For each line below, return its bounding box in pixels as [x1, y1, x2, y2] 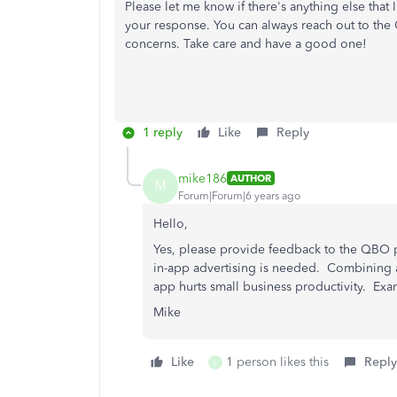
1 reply [143, 125, 183, 140]
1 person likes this [226, 354, 329, 370]
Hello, [153, 216, 188, 231]
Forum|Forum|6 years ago [178, 189, 300, 202]
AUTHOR [230, 172, 271, 184]
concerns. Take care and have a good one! [125, 36, 370, 51]
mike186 [178, 170, 227, 186]
